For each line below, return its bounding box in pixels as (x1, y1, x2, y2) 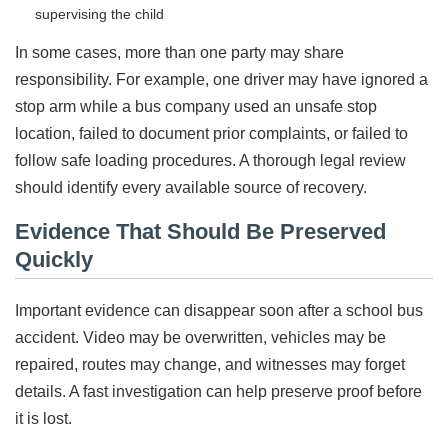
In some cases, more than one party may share (15, 44, 344, 62)
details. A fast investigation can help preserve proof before (15, 382, 422, 400)
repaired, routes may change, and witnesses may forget (15, 355, 405, 373)
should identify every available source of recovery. (15, 179, 367, 197)
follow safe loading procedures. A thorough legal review (15, 152, 406, 170)
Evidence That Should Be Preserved (15, 219, 386, 245)
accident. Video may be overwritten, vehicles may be (15, 328, 386, 346)
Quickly (15, 247, 93, 273)
